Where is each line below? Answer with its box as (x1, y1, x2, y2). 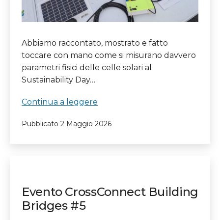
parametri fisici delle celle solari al (22, 63, 152, 72)
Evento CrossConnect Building (22, 184, 198, 199)
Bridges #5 (22, 198, 86, 213)
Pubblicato (22, 119, 60, 128)
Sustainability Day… (22, 75, 95, 84)
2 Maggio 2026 (60, 119, 111, 128)
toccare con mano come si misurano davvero (22, 51, 196, 60)
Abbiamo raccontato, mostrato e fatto (22, 38, 168, 48)
